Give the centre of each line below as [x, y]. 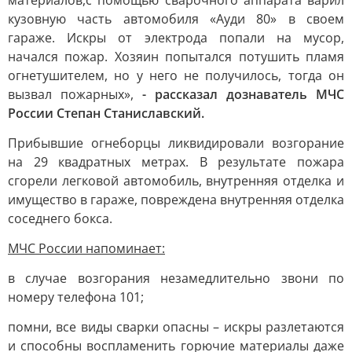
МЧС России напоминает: [86, 248]
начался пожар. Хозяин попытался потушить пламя [176, 57]
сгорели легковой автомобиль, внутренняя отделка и [176, 181]
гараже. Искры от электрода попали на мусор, [176, 38]
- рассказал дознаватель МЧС [243, 94]
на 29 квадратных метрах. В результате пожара [176, 162]
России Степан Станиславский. [106, 113]
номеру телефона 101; [76, 297]
